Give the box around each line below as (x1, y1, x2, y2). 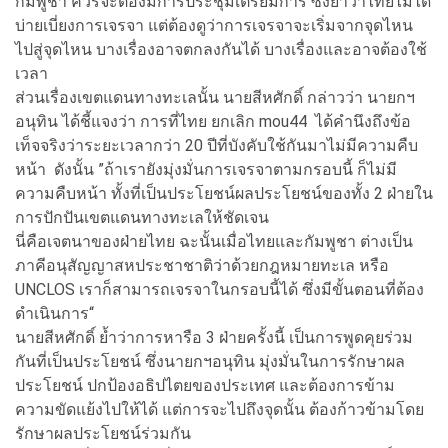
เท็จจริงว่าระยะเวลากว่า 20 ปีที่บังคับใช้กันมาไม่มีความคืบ (15, 135, 418, 155)
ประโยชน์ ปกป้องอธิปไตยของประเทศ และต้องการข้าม (15, 375, 395, 395)
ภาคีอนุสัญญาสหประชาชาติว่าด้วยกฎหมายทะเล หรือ (15, 255, 389, 275)
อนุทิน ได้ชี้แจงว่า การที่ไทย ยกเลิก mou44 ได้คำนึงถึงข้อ (15, 111, 411, 131)
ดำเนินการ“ (15, 303, 94, 323)
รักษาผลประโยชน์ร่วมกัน (15, 423, 191, 443)
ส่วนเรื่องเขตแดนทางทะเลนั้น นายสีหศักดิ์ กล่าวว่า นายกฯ (15, 87, 415, 107)
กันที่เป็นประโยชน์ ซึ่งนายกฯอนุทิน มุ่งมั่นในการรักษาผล (15, 351, 405, 371)
